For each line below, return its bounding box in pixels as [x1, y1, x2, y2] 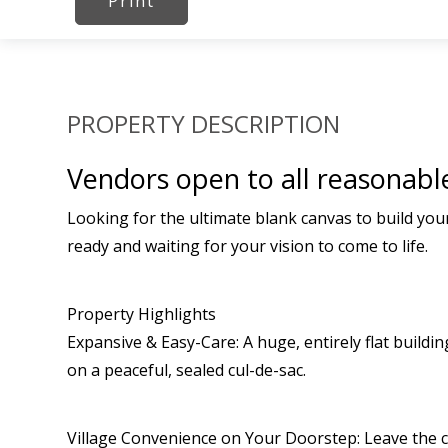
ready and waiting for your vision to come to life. [67, 235, 429, 257]
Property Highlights [67, 303, 217, 325]
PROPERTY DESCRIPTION [67, 107, 341, 140]
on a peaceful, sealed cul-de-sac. [67, 359, 307, 381]
